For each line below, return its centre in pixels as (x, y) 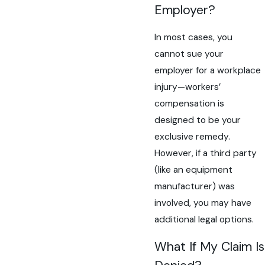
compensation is (190, 104)
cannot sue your (189, 54)
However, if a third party (206, 153)
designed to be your (198, 120)
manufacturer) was (195, 186)
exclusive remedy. (193, 137)
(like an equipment (194, 170)
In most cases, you (194, 37)
